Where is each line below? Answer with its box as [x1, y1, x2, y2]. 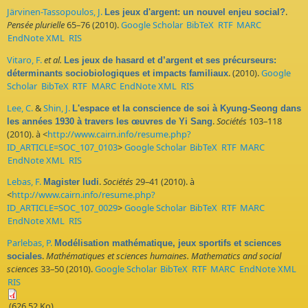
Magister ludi [43, 177, 99, 188]
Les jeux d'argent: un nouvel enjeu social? [104, 7, 285, 18]
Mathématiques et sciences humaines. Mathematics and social [46, 250, 281, 263]
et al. [44, 53, 62, 66]
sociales [7, 251, 42, 262]
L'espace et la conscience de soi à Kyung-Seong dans [72, 102, 301, 113]
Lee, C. [7, 101, 33, 114]
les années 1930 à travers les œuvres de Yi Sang [7, 115, 212, 126]
